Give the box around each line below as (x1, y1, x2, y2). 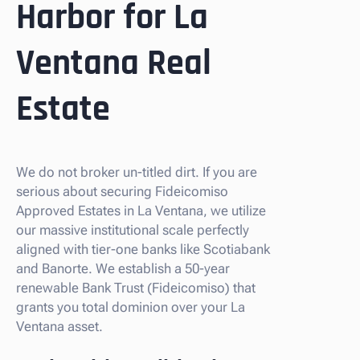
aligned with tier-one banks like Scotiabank (16, 240, 270, 257)
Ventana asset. (16, 317, 103, 334)
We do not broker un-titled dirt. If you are (16, 163, 257, 180)
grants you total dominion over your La (16, 298, 245, 315)
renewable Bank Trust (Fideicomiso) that (16, 279, 256, 296)
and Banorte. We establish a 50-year (16, 260, 230, 276)
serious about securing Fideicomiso (16, 182, 228, 199)
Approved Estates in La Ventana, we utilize (16, 202, 266, 219)
